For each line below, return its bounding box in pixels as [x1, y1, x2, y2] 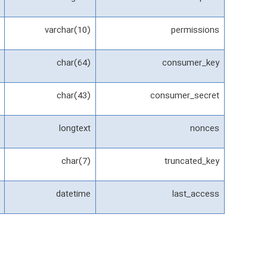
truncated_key [164, 154, 219, 169]
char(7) [61, 154, 91, 169]
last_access [172, 187, 219, 201]
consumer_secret [150, 88, 219, 103]
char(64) [57, 55, 91, 70]
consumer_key [162, 55, 219, 70]
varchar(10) [45, 23, 91, 38]
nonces [190, 121, 219, 136]
